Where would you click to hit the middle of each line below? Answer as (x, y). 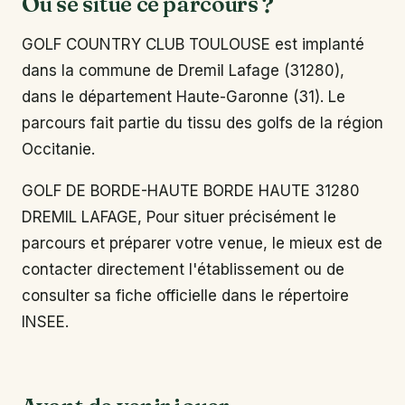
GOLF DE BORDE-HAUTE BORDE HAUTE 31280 (191, 191)
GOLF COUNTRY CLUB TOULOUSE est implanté (193, 44)
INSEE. (45, 322)
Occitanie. (58, 149)
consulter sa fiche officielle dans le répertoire (185, 296)
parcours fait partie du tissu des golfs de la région (202, 122)
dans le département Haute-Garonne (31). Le (184, 96)
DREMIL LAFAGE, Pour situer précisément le (179, 217)
